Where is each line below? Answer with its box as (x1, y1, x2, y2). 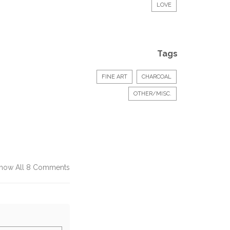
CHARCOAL (142, 73, 171, 80)
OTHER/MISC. (133, 90, 171, 97)
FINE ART (102, 73, 127, 80)
